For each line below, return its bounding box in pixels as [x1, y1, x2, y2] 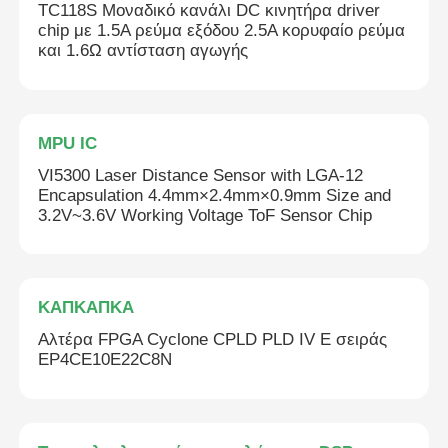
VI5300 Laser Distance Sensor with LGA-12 [38, 165, 364, 185]
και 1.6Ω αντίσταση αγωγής [38, 41, 249, 61]
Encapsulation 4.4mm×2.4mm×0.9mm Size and [38, 185, 392, 205]
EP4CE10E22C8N [38, 350, 173, 370]
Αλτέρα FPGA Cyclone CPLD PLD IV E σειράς [38, 330, 388, 350]
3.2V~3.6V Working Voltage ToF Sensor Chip [38, 205, 373, 225]
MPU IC [38, 133, 98, 153]
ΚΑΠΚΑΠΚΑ [38, 298, 135, 318]
